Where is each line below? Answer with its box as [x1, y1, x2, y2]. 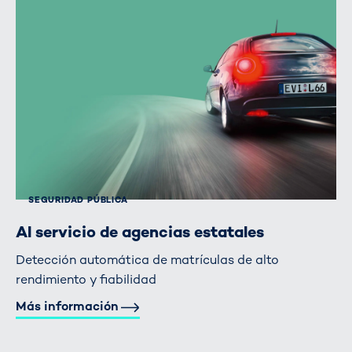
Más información [16, 298, 119, 315]
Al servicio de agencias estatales [16, 221, 264, 242]
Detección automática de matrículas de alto [16, 251, 279, 269]
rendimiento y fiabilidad [16, 271, 156, 288]
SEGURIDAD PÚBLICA [28, 194, 128, 205]
